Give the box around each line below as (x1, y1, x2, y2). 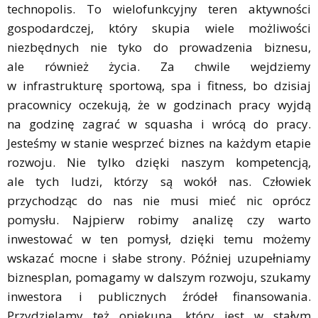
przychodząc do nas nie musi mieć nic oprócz (7, 192, 311, 209)
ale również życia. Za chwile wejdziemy (7, 57, 311, 75)
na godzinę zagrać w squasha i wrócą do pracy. (7, 115, 311, 132)
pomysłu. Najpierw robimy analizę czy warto (7, 211, 311, 228)
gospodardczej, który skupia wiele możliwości (7, 19, 311, 36)
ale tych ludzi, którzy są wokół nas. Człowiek (7, 172, 311, 190)
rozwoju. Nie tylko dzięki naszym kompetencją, (7, 153, 311, 170)
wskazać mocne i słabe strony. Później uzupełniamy (7, 249, 311, 266)
